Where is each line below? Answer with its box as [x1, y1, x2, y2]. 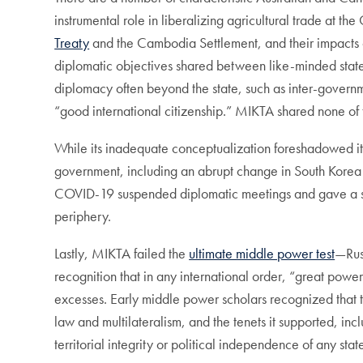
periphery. [54, 207, 112, 226]
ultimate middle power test [189, 244, 335, 263]
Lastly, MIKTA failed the [54, 244, 190, 263]
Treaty [54, 33, 90, 53]
